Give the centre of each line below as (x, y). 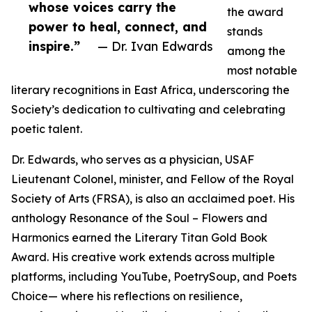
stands (245, 32)
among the (256, 51)
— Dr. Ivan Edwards (155, 46)
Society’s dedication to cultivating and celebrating (148, 110)
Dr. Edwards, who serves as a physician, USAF (133, 160)
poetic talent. (47, 129)
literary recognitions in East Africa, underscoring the (150, 90)
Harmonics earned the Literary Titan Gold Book (139, 238)
